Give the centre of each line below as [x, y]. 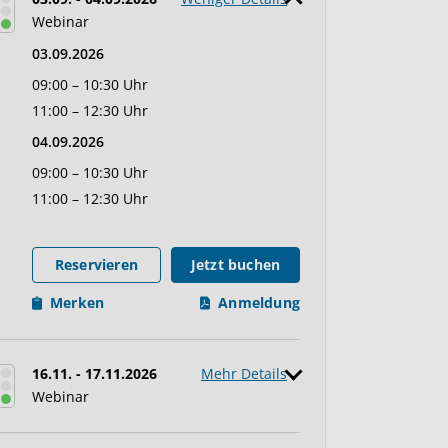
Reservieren [96, 264]
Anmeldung [259, 302]
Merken [77, 302]
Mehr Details [244, 373]
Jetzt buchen [235, 264]
